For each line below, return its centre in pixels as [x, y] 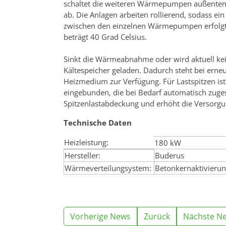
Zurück [157, 216]
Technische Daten [98, 122]
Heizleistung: [86, 142]
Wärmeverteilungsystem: [108, 168]
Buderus [169, 155]
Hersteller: [82, 155]
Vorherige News [100, 216]
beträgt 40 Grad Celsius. [106, 37]
